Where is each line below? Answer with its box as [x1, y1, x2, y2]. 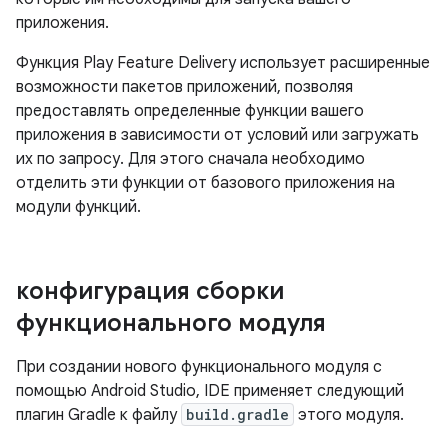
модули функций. [16, 197, 141, 217]
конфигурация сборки [16, 276, 284, 306]
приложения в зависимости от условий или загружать [16, 125, 419, 145]
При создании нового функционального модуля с [16, 357, 382, 377]
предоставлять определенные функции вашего [16, 101, 364, 121]
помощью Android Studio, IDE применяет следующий [16, 381, 404, 401]
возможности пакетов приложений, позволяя [16, 77, 353, 97]
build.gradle [186, 405, 289, 424]
